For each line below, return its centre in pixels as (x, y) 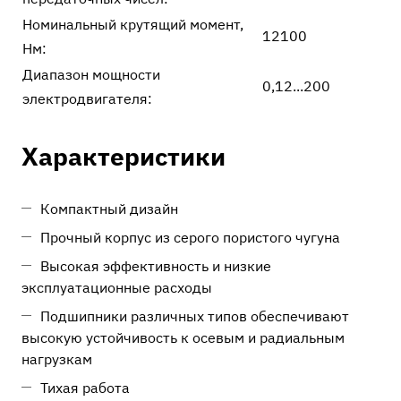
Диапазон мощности (91, 74)
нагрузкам (57, 359)
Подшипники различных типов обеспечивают (195, 316)
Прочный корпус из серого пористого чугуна (190, 237)
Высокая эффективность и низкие (156, 266)
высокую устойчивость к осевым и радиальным (183, 337)
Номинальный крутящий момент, (133, 24)
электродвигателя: (87, 98)
